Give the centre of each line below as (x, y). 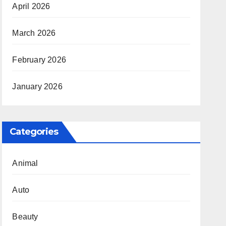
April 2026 (31, 6)
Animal (25, 163)
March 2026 (34, 33)
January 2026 (37, 87)
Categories (34, 132)
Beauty (25, 217)
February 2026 (39, 60)
